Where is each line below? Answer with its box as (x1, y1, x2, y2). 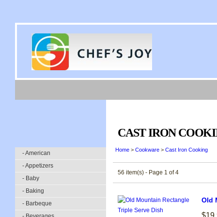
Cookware (135, 147, 159, 153)
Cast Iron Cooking (165, 147, 208, 153)
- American (22, 150, 50, 156)
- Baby (22, 175, 39, 182)
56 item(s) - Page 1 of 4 (118, 169, 179, 176)
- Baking (22, 187, 44, 194)
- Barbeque (22, 200, 52, 207)
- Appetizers (22, 162, 53, 169)
